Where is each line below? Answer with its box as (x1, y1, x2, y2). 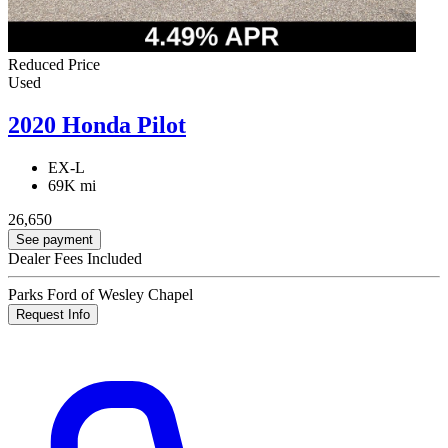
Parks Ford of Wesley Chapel (8, 286, 193, 304)
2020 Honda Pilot (8, 112, 186, 139)
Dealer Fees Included (8, 250, 142, 268)
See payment (16, 232, 93, 248)
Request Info (16, 307, 90, 323)
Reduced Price (8, 56, 100, 74)
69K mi (48, 177, 96, 195)
